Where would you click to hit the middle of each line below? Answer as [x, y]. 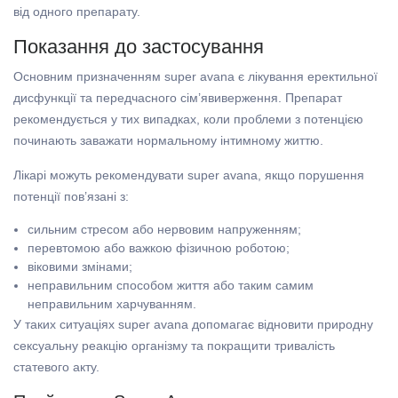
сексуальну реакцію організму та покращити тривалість [174, 346]
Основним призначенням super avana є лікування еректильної [195, 77]
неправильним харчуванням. [112, 304]
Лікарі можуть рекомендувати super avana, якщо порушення [189, 175]
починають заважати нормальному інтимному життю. [168, 141]
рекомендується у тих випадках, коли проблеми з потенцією [188, 119]
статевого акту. [56, 367]
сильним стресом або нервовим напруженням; [164, 230]
